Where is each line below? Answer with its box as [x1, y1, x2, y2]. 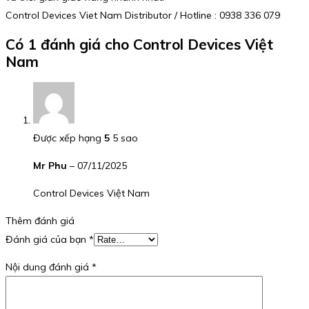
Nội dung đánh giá [6, 261, 92, 274]
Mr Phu [33, 159, 70, 172]
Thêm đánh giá [6, 215, 74, 228]
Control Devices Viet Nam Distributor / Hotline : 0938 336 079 [6, 8, 280, 21]
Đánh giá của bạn [6, 233, 89, 246]
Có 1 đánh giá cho [6, 34, 133, 53]
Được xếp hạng [33, 132, 104, 145]
